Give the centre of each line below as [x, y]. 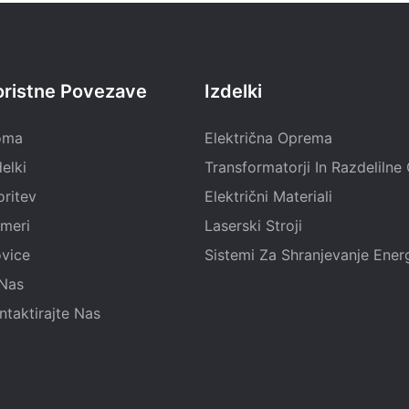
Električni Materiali [268, 197]
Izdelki [233, 92]
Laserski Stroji [253, 226]
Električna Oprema [268, 138]
